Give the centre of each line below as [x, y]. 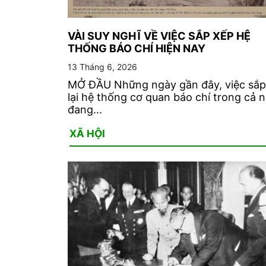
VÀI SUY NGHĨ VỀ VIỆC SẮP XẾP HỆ [159, 36]
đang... [85, 109]
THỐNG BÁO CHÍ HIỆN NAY [137, 48]
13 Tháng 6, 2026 [102, 66]
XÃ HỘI [87, 133]
